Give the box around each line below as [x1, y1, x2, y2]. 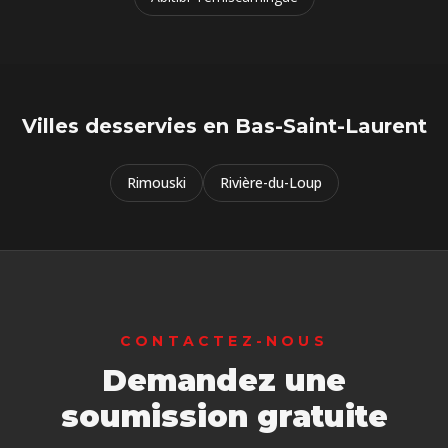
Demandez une [102, 362, 346, 399]
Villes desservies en [21, 114, 235, 138]
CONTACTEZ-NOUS [120, 332, 328, 350]
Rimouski [126, 173, 186, 192]
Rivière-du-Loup [219, 173, 322, 192]
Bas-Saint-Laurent [234, 114, 427, 138]
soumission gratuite [60, 398, 388, 435]
